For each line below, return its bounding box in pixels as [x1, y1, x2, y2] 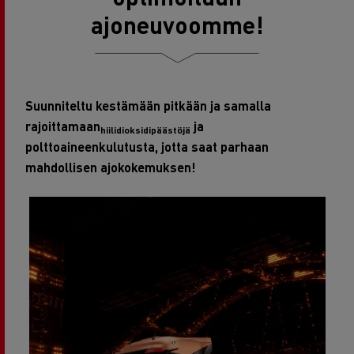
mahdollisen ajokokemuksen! [25, 158, 196, 175]
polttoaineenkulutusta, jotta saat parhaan [25, 137, 269, 155]
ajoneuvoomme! [91, 9, 263, 40]
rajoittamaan [25, 117, 100, 134]
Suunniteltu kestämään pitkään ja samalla [25, 96, 271, 114]
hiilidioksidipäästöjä [100, 123, 190, 136]
